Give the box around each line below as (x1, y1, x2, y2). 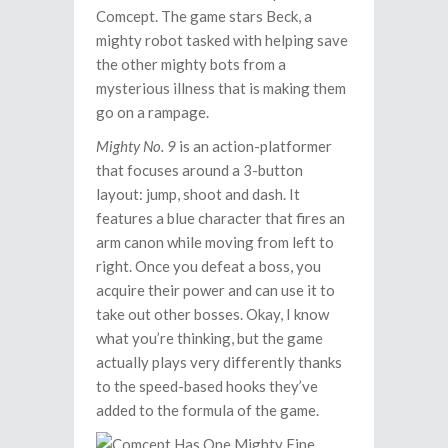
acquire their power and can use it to (96, 281, 335, 299)
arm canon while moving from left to (96, 233, 334, 251)
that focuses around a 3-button (96, 161, 303, 179)
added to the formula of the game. (96, 401, 319, 419)
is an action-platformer (176, 137, 332, 155)
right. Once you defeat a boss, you (96, 257, 321, 275)
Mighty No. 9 (96, 137, 176, 155)
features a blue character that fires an (96, 209, 345, 227)
